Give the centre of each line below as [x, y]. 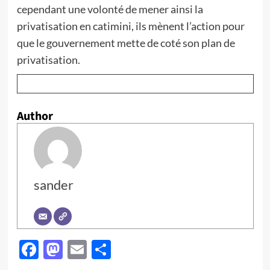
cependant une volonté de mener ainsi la [110, 9]
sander [53, 185]
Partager [147, 250]
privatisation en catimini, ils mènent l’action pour [130, 26]
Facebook [80, 250]
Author [35, 116]
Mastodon [105, 250]
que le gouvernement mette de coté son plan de [126, 43]
